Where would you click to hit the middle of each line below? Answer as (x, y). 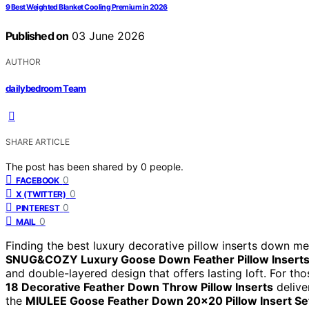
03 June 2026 (107, 36)
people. (167, 166)
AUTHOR (23, 62)
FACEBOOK (38, 180)
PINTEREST (38, 208)
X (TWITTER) (41, 194)
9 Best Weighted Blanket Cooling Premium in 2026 (87, 8)
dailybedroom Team (46, 88)
